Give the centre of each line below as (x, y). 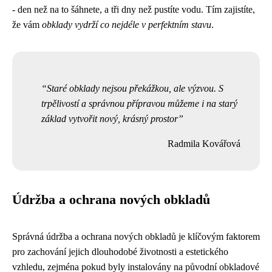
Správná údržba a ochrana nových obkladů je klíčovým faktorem (136, 236)
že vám (27, 24)
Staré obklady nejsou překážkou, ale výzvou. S (135, 88)
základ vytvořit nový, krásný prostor (110, 118)
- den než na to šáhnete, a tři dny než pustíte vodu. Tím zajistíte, (134, 9)
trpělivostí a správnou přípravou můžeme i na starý (139, 103)
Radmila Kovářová (204, 143)
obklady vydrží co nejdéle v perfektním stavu (127, 24)
